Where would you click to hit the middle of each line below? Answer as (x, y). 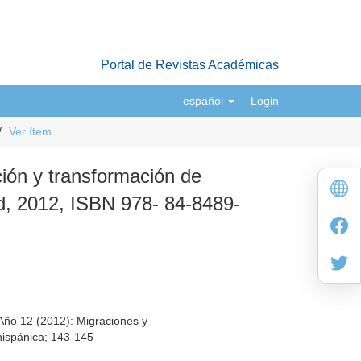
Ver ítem (30, 131)
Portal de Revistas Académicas (190, 65)
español (205, 101)
